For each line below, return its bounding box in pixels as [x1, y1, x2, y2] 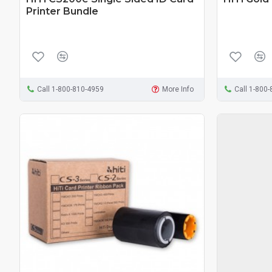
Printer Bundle [26, 5, 98, 17]
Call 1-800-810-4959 [36, 84, 104, 93]
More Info [162, 84, 194, 93]
